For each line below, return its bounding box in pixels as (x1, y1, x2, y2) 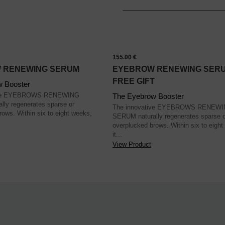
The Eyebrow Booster (112, 92, 184, 101)
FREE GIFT (112, 77, 155, 86)
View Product (112, 141, 151, 149)
